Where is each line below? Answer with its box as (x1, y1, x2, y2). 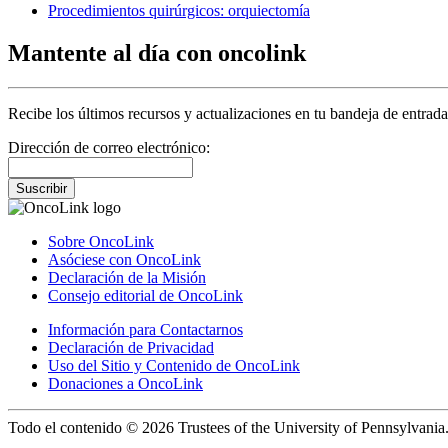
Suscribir (16, 181, 67, 197)
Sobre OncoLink (48, 233, 154, 251)
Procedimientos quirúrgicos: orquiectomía (48, 2, 310, 20)
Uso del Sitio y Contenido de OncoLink (48, 357, 300, 375)
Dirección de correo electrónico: (8, 139, 210, 157)
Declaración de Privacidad (48, 339, 214, 357)
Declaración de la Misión (48, 269, 206, 287)
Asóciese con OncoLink (48, 251, 201, 269)
